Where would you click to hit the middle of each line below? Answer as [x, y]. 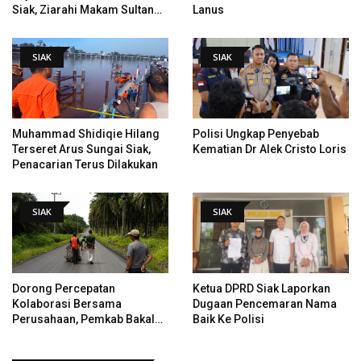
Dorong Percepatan [64, 288]
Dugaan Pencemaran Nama [265, 304]
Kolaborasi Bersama [67, 304]
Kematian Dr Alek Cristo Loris [270, 149]
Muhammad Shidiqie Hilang [86, 134]
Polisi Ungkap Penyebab [256, 134]
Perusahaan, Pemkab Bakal [83, 319]
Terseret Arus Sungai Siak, [81, 149]
